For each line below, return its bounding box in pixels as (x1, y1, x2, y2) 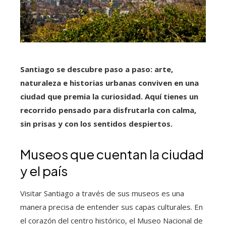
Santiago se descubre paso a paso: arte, (20, 64, 173, 75)
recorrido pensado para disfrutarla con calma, (20, 105, 196, 116)
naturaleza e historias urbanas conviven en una (20, 78, 199, 88)
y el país (20, 162, 68, 180)
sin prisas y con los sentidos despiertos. (20, 119, 173, 129)
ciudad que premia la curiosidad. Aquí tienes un (20, 91, 198, 102)
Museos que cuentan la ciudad (20, 146, 204, 163)
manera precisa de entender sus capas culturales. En (20, 202, 203, 212)
